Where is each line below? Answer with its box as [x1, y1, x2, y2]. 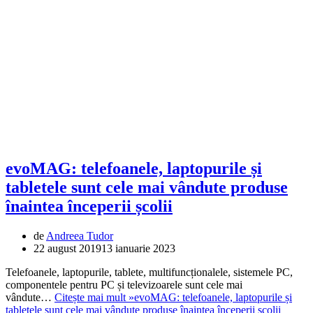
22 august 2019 [34, 242, 101, 255]
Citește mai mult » [54, 291, 134, 304]
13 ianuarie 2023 [101, 242, 175, 255]
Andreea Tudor [46, 230, 113, 242]
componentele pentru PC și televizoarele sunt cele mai [6, 279, 242, 291]
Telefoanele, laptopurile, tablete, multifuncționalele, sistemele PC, [6, 266, 293, 279]
